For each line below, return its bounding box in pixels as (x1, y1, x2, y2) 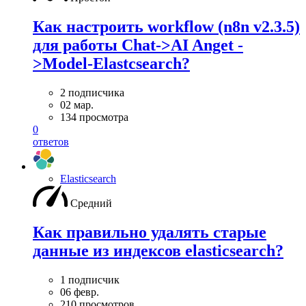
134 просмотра (60, 111, 128, 123)
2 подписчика (60, 86, 124, 98)
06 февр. (60, 286, 99, 298)
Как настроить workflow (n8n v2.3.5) (33, 17, 300, 36)
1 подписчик (60, 273, 120, 286)
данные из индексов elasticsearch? (33, 241, 283, 260)
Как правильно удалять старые (33, 223, 266, 241)
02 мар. (60, 98, 94, 111)
